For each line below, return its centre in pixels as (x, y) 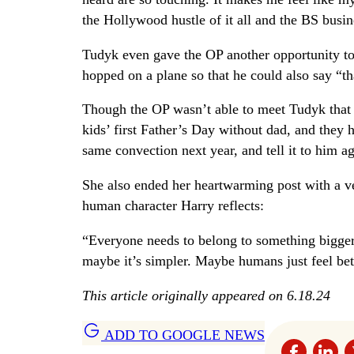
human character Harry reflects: (173, 206)
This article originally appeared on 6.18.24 (206, 295)
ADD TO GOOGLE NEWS (183, 335)
